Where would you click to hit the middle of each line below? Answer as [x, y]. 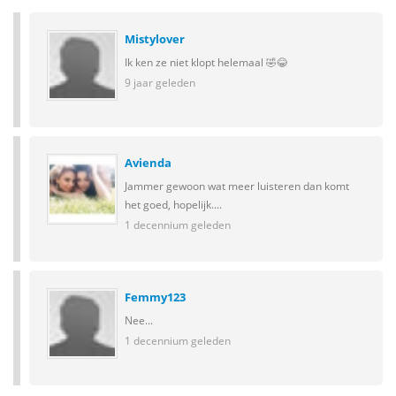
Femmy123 [155, 297]
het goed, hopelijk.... [173, 204]
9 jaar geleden [160, 82]
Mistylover [155, 39]
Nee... [139, 320]
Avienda [148, 163]
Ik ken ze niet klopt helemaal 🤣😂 [206, 62]
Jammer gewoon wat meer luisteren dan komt [237, 186]
